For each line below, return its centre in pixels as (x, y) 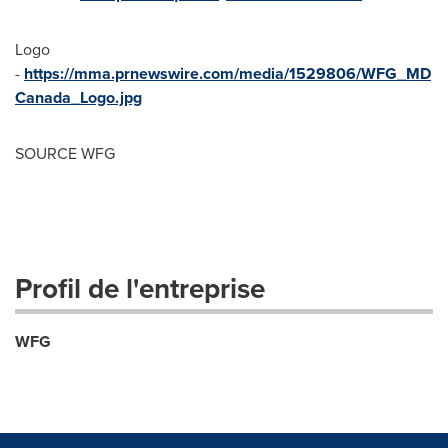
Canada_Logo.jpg (78, 97)
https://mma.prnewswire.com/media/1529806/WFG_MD (227, 73)
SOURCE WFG (65, 153)
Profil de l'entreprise (140, 288)
